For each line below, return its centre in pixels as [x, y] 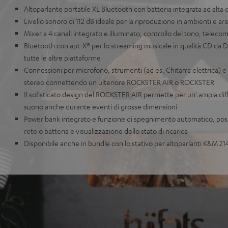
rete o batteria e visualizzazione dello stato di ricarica [106, 131]
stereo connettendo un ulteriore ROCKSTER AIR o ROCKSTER [119, 82]
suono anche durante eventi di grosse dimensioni [101, 106]
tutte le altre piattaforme [62, 58]
